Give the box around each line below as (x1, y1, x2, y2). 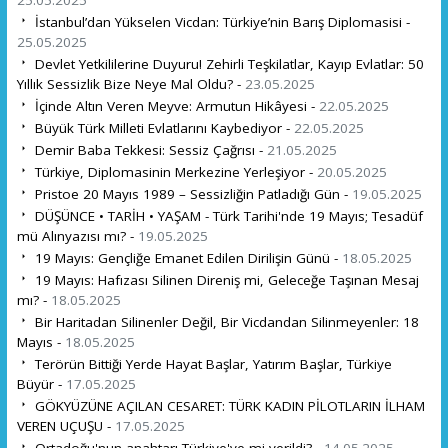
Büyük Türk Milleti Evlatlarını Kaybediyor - (30, 118, 294, 137)
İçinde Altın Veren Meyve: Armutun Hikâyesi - (30, 96, 319, 115)
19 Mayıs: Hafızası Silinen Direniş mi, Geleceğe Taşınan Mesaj (30, 270, 419, 289)
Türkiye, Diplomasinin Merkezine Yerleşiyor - (30, 162, 317, 181)
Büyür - (16, 374, 66, 393)
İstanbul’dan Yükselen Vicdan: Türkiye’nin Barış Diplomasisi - (30, 12, 410, 31)
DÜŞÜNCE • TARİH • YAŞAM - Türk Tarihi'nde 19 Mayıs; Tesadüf (30, 206, 423, 225)
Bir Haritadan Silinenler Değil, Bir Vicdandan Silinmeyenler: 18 (30, 312, 419, 331)
